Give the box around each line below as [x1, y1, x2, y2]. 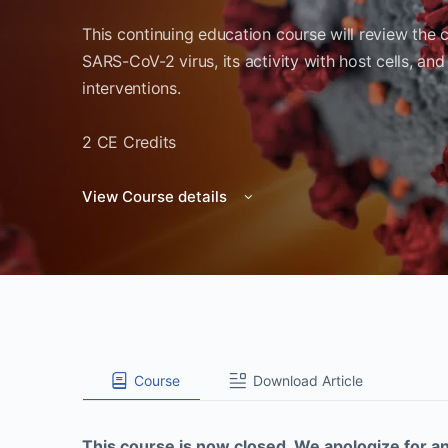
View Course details [82, 187, 231, 206]
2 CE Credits [82, 132, 177, 152]
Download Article [252, 371, 363, 389]
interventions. [82, 78, 181, 98]
